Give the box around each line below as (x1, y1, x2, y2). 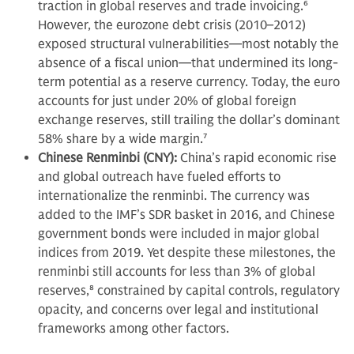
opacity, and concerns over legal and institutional (38, 302, 318, 318)
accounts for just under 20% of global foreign (38, 93, 296, 110)
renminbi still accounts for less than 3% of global (38, 264, 315, 281)
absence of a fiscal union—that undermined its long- (38, 55, 338, 72)
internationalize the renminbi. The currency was (38, 188, 310, 205)
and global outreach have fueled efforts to (38, 169, 281, 186)
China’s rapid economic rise (180, 150, 337, 167)
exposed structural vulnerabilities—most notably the (38, 36, 339, 53)
